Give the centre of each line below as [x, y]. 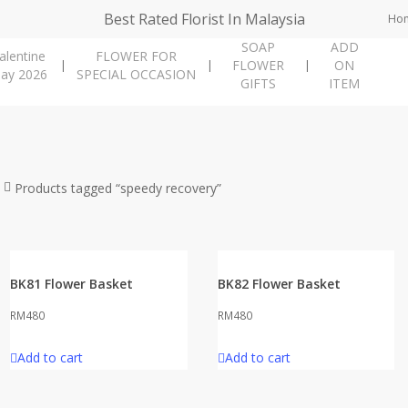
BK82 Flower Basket [279, 284]
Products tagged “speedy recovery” [118, 188]
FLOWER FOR [137, 56]
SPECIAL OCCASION [137, 74]
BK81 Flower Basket [72, 284]
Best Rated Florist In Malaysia [204, 19]
